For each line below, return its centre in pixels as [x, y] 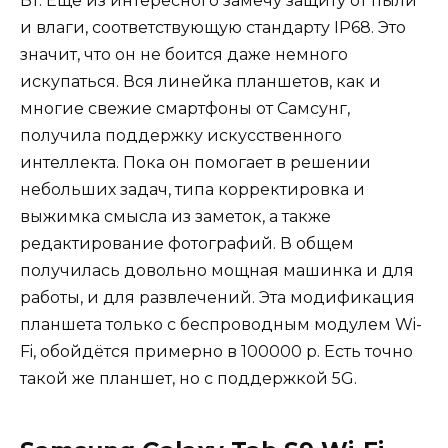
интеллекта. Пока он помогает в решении [195, 162]
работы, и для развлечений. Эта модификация [217, 297]
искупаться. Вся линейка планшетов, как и [200, 81]
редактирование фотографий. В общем [187, 243]
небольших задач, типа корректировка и [192, 189]
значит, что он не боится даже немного [184, 54]
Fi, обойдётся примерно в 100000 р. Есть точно [216, 351]
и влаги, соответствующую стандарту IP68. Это [213, 27]
